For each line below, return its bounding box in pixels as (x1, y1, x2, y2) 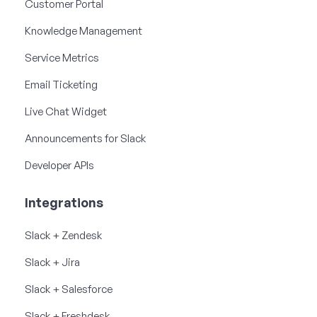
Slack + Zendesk (25, 228, 102, 242)
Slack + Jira (25, 255, 80, 269)
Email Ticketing (25, 77, 98, 91)
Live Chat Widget (25, 104, 107, 118)
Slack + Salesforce (25, 282, 113, 296)
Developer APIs (25, 158, 94, 172)
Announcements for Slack (25, 131, 146, 145)
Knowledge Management (25, 23, 142, 38)
